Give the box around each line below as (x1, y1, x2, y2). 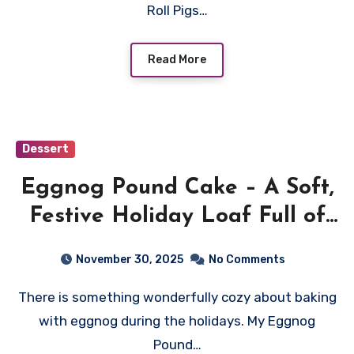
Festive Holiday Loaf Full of (28, 205, 326, 228)
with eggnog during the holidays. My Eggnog (39, 312, 315, 329)
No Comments (208, 252, 285, 266)
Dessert (22, 141, 69, 156)
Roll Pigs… (146, 2, 208, 18)
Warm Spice (115, 233, 239, 256)
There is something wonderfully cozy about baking (17, 288, 27, 305)
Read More (148, 52, 206, 66)
